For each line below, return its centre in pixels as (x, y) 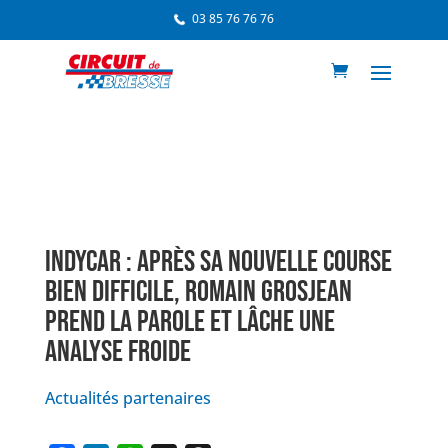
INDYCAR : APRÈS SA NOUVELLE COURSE (218, 262)
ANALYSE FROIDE (117, 352)
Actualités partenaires (127, 398)
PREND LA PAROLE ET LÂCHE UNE (189, 322)
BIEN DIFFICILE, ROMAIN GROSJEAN (198, 292)
